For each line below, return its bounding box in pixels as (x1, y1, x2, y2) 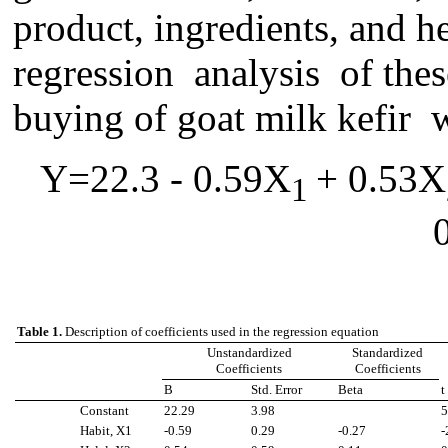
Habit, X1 (80, 423, 132, 439)
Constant (80, 403, 129, 419)
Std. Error (251, 382, 302, 398)
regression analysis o (13, 50, 360, 94)
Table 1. (17, 324, 65, 340)
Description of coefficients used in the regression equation (65, 324, 379, 340)
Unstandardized (206, 345, 292, 361)
